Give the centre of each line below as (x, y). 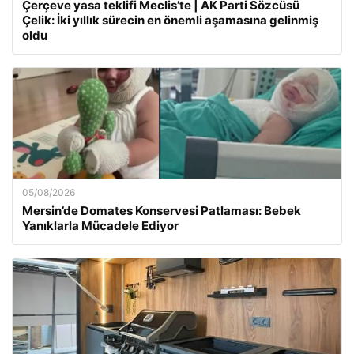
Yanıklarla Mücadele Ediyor (100, 226)
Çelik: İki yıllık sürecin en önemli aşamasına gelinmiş (170, 20)
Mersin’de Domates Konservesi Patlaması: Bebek (162, 211)
